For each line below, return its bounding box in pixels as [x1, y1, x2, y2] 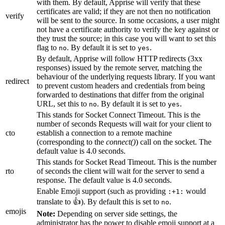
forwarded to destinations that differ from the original [37, 90, 204, 99]
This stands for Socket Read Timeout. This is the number [37, 157, 216, 166]
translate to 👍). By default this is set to [37, 197, 161, 206]
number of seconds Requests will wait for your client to [37, 119, 211, 128]
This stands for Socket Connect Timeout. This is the [37, 110, 200, 119]
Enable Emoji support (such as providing [37, 186, 168, 195]
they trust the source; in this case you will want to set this [37, 34, 216, 43]
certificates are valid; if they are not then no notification [37, 7, 210, 16]
